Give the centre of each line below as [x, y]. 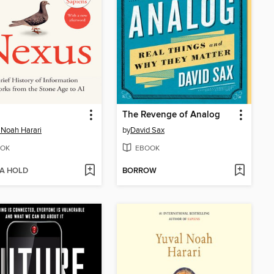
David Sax [147, 131]
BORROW [139, 171]
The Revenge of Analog [171, 115]
